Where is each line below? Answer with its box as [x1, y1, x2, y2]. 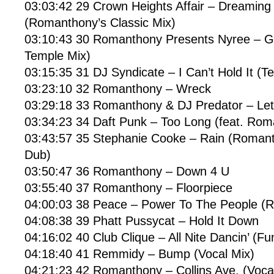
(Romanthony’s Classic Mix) [24, 16, 176, 29]
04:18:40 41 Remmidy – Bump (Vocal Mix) [24, 247, 254, 261]
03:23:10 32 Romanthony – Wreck [24, 82, 211, 95]
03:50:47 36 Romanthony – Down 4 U [24, 165, 229, 178]
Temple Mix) [24, 49, 91, 62]
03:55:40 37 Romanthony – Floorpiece [24, 181, 232, 194]
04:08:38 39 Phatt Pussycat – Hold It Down [24, 214, 259, 228]
